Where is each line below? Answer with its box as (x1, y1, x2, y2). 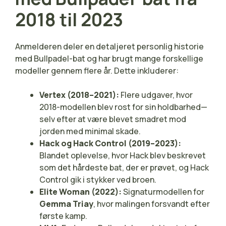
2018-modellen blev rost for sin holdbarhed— (39, 101, 207, 112)
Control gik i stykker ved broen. (39, 174, 156, 185)
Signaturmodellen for (122, 186, 204, 197)
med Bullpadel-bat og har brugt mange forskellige (15, 52, 203, 64)
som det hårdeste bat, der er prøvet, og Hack (39, 161, 209, 173)
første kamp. (39, 210, 87, 221)
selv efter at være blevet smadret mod (39, 113, 186, 125)
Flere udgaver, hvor (119, 89, 193, 100)
